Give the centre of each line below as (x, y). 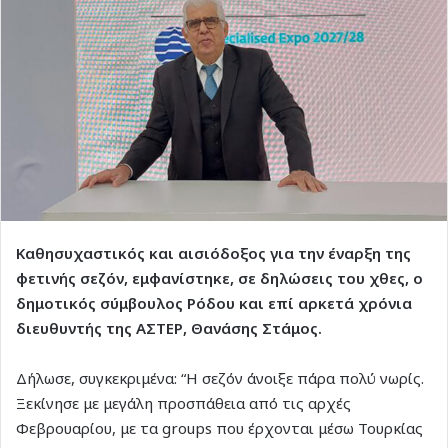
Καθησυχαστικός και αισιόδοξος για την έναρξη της (213, 252)
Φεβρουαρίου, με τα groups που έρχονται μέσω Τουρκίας (219, 427)
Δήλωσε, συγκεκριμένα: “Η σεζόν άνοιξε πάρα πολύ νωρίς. (220, 377)
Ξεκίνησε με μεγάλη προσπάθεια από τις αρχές (183, 402)
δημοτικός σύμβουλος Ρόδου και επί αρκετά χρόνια (214, 302)
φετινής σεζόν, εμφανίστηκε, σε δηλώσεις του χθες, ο (219, 277)
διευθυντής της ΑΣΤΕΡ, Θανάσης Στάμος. (171, 327)
